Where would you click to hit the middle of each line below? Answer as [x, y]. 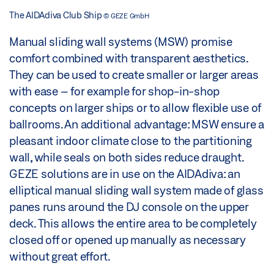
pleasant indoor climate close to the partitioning [131, 140]
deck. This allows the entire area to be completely [133, 223]
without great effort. [60, 256]
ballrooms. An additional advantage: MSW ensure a [137, 124]
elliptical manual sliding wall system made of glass [136, 190]
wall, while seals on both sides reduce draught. [126, 157]
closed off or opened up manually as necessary [128, 239]
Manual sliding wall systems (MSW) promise [121, 41]
